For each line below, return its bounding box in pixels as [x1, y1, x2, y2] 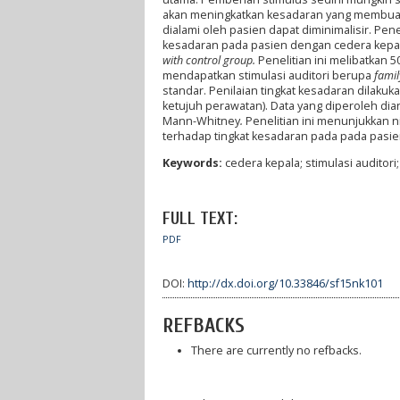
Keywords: [162, 154, 225, 171]
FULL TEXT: [162, 209, 237, 229]
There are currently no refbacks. [190, 342, 362, 358]
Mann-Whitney [162, 113, 240, 129]
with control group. [162, 53, 258, 69]
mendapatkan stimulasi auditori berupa [162, 68, 371, 84]
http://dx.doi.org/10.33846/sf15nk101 [187, 276, 383, 292]
